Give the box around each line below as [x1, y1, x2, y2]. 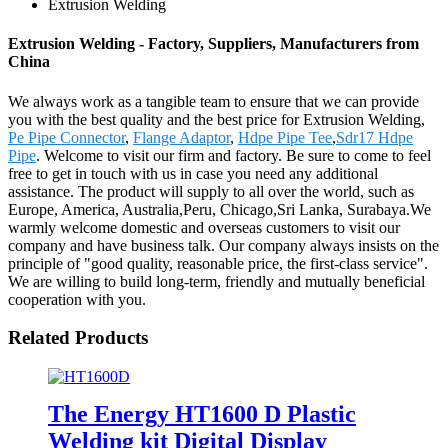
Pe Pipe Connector [8, 128, 125, 146]
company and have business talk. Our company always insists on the [8, 236, 439, 254]
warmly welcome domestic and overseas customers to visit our [8, 218, 400, 236]
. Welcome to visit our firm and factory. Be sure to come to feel [36, 146, 431, 164]
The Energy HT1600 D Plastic [48, 400, 356, 427]
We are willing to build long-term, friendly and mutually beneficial [8, 272, 425, 290]
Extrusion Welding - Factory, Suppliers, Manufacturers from [8, 35, 419, 53]
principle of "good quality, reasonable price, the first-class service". [8, 254, 428, 272]
